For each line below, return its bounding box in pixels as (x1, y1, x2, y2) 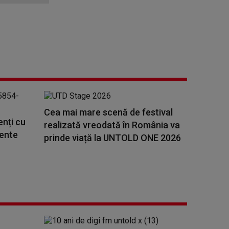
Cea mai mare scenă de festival (44, 107, 173, 118)
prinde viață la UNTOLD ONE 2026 (44, 132, 181, 143)
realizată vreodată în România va (44, 120, 180, 130)
